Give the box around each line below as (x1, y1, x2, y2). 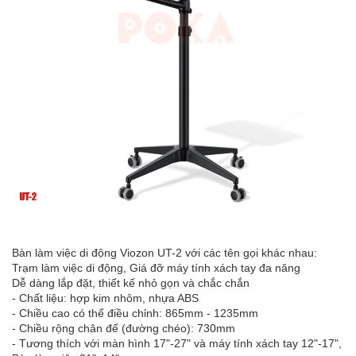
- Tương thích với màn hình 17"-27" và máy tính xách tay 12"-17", (12, 336, 342, 350)
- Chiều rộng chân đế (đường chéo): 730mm (12, 321, 235, 335)
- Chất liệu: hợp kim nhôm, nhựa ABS (12, 291, 199, 304)
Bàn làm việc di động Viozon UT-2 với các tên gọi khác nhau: (12, 246, 317, 259)
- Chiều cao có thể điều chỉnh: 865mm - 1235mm (12, 306, 258, 319)
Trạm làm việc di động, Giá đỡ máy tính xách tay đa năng (12, 261, 300, 274)
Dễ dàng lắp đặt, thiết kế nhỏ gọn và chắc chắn (12, 276, 250, 289)
